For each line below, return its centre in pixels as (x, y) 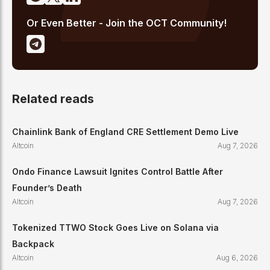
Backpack (33, 244)
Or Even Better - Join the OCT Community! (127, 23)
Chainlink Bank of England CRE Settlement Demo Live (125, 132)
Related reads (53, 99)
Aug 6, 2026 (237, 258)
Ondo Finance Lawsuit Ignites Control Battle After (118, 172)
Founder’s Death (47, 188)
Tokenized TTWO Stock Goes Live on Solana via (115, 228)
